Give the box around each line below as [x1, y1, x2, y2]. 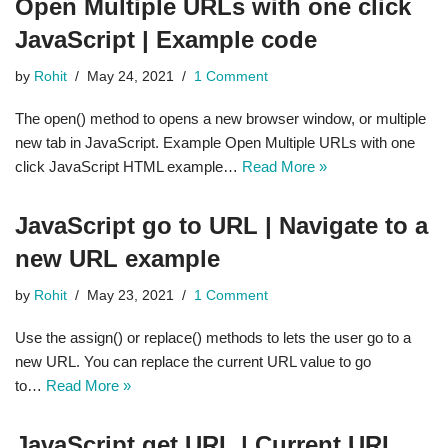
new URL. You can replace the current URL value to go [15, 353, 371, 370]
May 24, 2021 [87, 69, 174, 84]
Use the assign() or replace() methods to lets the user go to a [15, 329, 411, 346]
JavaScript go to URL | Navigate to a [15, 212, 428, 239]
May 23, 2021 [87, 288, 174, 303]
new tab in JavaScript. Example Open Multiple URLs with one [15, 134, 415, 151]
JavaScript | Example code [15, 26, 317, 53]
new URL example [15, 245, 220, 272]
